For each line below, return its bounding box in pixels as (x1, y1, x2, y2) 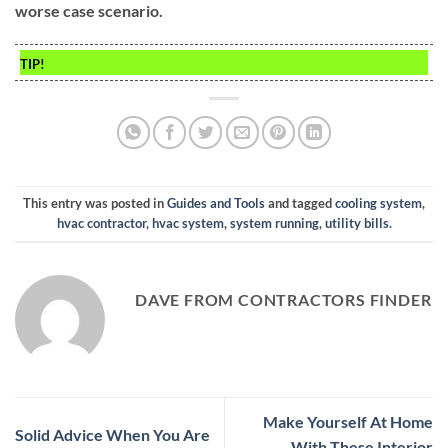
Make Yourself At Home (263, 412, 433, 432)
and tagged (265, 195, 335, 212)
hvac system (151, 215, 224, 232)
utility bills (324, 215, 389, 232)
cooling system (335, 195, 422, 212)
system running (229, 215, 319, 232)
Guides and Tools (167, 195, 265, 212)
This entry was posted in (23, 195, 167, 212)
